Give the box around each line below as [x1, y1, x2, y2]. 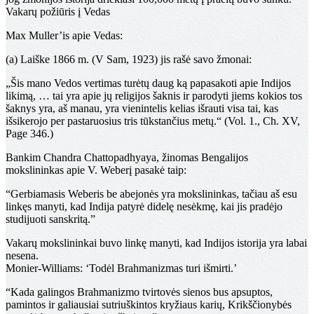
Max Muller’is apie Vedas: [6, 29, 123, 42]
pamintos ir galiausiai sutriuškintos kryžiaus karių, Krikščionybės [6, 299, 292, 311]
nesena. [6, 250, 39, 262]
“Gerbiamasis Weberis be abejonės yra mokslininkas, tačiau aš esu [6, 188, 297, 200]
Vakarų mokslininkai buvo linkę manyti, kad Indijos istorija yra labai [6, 237, 307, 250]
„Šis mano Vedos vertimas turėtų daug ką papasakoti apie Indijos [6, 77, 291, 90]
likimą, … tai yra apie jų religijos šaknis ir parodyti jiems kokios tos [6, 90, 302, 102]
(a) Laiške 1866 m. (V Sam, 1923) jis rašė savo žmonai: [6, 53, 252, 66]
